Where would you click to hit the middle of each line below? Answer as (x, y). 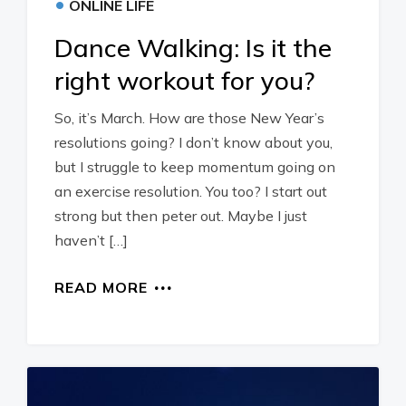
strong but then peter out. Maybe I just (181, 216)
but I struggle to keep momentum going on (195, 167)
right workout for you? (184, 80)
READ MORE (101, 287)
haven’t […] (91, 240)
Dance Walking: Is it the (193, 48)
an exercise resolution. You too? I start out (191, 191)
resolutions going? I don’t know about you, (193, 142)
